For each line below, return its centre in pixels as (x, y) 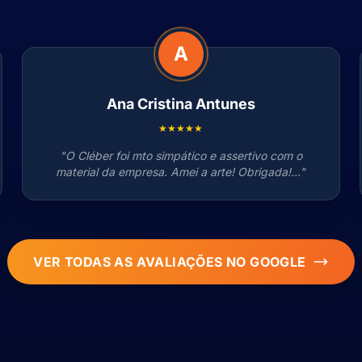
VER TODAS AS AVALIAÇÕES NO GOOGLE (170, 262)
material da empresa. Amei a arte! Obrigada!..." (181, 172)
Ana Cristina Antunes (181, 104)
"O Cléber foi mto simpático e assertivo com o (181, 156)
